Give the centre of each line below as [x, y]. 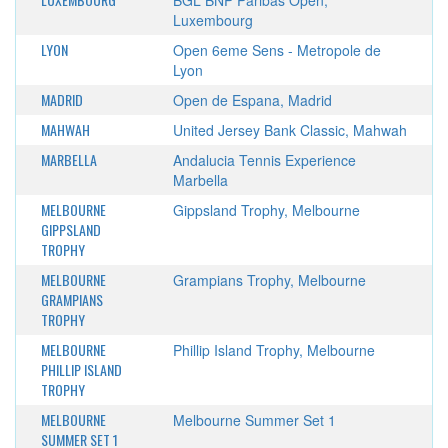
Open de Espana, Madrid [252, 100]
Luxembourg [212, 20]
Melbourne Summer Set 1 [254, 420]
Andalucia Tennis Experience [264, 160]
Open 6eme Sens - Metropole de [276, 50]
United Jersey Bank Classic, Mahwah [289, 130]
